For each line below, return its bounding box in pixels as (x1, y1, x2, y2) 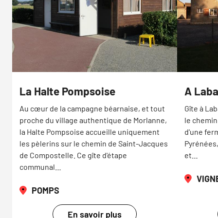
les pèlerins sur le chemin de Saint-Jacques (19, 139, 168, 148)
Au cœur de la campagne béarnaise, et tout (19, 104, 165, 113)
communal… (19, 162, 61, 172)
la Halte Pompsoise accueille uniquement (19, 127, 160, 137)
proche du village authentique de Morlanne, (19, 115, 167, 125)
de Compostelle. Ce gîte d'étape (19, 150, 127, 160)
